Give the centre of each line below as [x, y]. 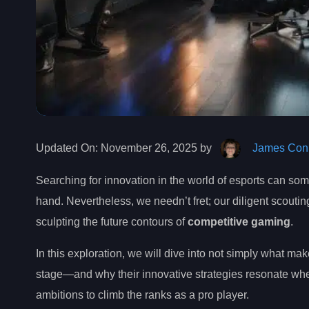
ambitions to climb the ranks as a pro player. [142, 295]
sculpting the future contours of [112, 221]
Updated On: [67, 148]
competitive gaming [239, 221]
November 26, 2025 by [156, 148]
